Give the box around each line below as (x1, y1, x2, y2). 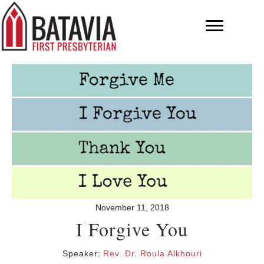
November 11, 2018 (95, 203, 169, 213)
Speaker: (62, 249, 101, 259)
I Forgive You (76, 216, 188, 242)
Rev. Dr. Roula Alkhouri (103, 249, 202, 259)
